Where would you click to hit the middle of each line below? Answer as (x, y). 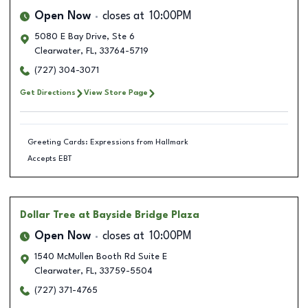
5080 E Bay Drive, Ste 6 (85, 37)
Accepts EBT (49, 158)
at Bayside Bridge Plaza (139, 215)
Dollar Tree (48, 215)
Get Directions (48, 93)
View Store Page (116, 93)
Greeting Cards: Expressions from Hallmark (108, 142)
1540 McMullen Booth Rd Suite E (101, 257)
